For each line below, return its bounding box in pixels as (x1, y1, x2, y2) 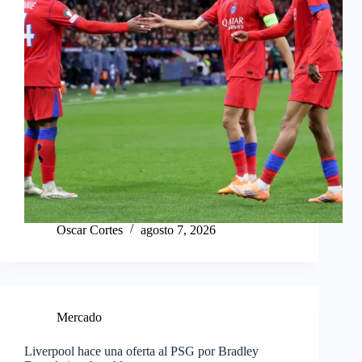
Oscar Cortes (57, 223, 123, 238)
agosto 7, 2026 (141, 223, 216, 238)
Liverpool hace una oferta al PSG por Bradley (24, 344, 259, 359)
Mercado (57, 310, 102, 325)
